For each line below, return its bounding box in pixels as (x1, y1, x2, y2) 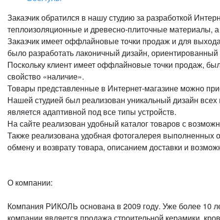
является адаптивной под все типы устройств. (7, 106, 176, 117)
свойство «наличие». (7, 71, 84, 82)
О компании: (7, 177, 53, 188)
